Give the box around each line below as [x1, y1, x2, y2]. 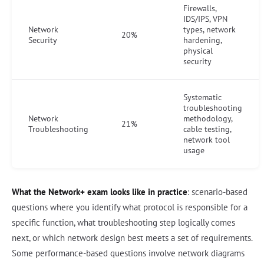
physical [183, 45, 213, 56]
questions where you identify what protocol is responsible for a [12, 201, 247, 213]
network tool [183, 134, 230, 145]
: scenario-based [187, 186, 247, 197]
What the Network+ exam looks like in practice [12, 186, 187, 197]
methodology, [183, 113, 232, 124]
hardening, [183, 34, 222, 45]
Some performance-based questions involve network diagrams [12, 247, 245, 259]
